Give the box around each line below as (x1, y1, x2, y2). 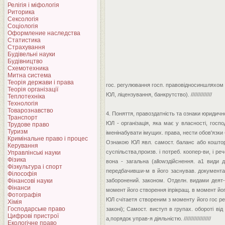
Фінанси (8, 184, 31, 191)
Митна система (8, 72, 51, 79)
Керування (8, 142, 38, 149)
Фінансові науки (8, 177, 53, 184)
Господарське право (8, 205, 65, 212)
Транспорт (8, 114, 38, 121)
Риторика (8, 9, 35, 16)
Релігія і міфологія (8, 2, 59, 9)
